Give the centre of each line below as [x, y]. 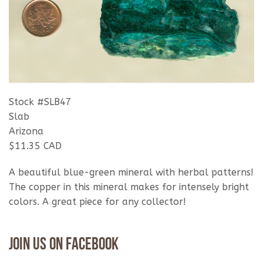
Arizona [26, 131]
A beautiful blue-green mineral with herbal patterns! [131, 173]
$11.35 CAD [35, 146]
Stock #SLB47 [40, 102]
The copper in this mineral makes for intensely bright [129, 187]
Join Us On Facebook [64, 245]
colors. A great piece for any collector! [97, 202]
